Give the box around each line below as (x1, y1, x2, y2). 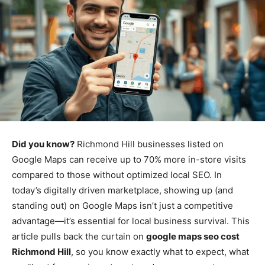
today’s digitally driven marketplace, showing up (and (12, 185, 233, 196)
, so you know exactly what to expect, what (71, 246, 249, 258)
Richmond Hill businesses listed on (75, 138, 224, 150)
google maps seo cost (146, 231, 240, 243)
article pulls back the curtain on (12, 231, 146, 243)
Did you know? (12, 138, 75, 150)
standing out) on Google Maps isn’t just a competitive (12, 200, 233, 212)
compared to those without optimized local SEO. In (12, 169, 222, 181)
